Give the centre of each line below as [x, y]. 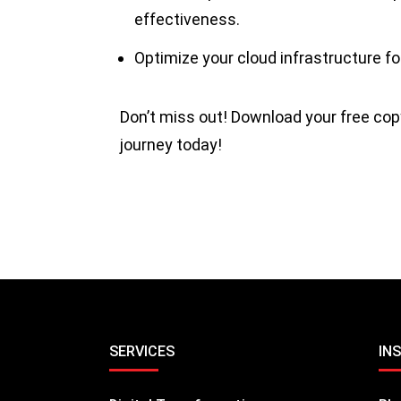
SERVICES [142, 351]
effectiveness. [188, 19]
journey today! [171, 144]
